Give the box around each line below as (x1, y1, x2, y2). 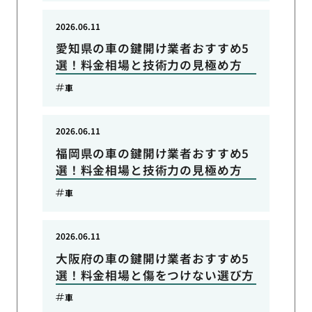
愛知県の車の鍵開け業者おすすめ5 (55, 40, 250, 57)
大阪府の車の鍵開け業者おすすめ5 (55, 249, 250, 267)
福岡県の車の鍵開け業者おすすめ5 (55, 145, 250, 162)
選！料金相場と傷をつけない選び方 (55, 266, 255, 283)
